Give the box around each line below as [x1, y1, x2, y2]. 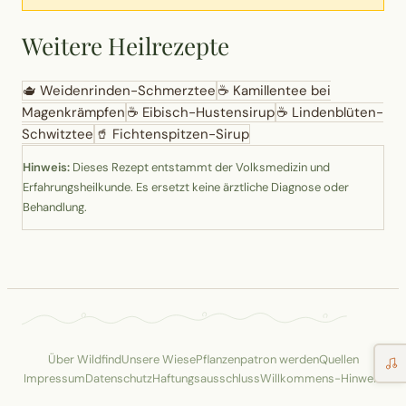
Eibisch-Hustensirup [142, 103, 275, 122]
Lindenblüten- [292, 103, 383, 122]
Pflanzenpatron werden [195, 352, 319, 368]
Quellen [318, 352, 359, 368]
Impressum [24, 371, 85, 387]
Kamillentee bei [233, 82, 331, 101]
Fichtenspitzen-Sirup [112, 125, 249, 144]
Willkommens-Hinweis [260, 371, 382, 387]
